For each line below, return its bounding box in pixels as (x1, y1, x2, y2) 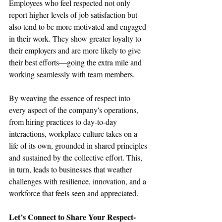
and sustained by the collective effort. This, (9, 152, 144, 163)
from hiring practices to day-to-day (9, 116, 119, 127)
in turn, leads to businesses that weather (9, 164, 134, 174)
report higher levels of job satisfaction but (9, 9, 139, 20)
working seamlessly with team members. (9, 69, 135, 79)
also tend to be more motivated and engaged (9, 21, 148, 32)
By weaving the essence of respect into (9, 93, 132, 103)
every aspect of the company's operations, (9, 105, 140, 115)
